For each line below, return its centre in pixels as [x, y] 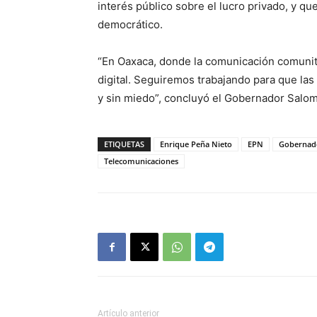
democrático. [130, 24]
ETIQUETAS [124, 144]
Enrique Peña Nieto [196, 144]
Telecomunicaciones [141, 161]
